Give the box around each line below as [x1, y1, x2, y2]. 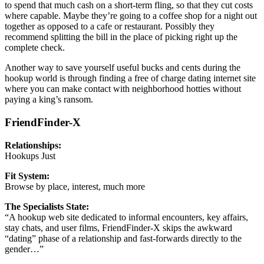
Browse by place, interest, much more [5, 181, 145, 192]
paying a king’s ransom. [5, 94, 93, 105]
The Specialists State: [5, 201, 89, 212]
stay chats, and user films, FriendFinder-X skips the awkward [5, 222, 232, 233]
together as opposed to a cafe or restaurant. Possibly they [5, 21, 214, 32]
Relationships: [5, 140, 61, 150]
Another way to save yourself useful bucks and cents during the [5, 62, 240, 73]
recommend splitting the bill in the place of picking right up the [5, 32, 237, 42]
